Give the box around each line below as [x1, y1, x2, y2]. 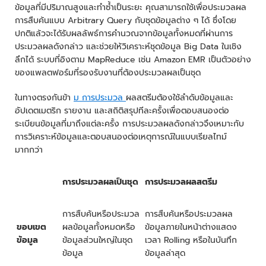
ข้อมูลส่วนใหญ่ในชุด [62, 233, 132, 246]
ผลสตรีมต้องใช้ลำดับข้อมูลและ [126, 91, 233, 104]
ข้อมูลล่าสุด [145, 246, 185, 259]
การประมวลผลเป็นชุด [62, 175, 138, 188]
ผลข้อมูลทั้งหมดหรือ [62, 220, 135, 233]
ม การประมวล [74, 91, 126, 104]
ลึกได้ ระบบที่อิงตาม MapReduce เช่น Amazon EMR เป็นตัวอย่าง [15, 53, 251, 66]
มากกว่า [15, 143, 43, 156]
